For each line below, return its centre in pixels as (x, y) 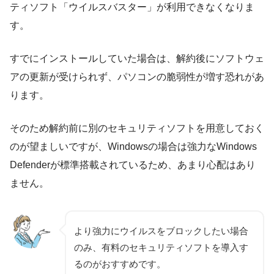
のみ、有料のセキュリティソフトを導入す (161, 247)
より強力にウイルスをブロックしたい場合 (161, 231)
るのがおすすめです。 (120, 264)
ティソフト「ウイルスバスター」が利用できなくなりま (132, 7)
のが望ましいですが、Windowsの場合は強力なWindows (133, 146)
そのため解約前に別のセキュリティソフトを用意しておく (137, 128)
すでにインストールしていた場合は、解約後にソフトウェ (137, 58)
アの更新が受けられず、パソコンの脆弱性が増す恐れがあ (137, 76)
